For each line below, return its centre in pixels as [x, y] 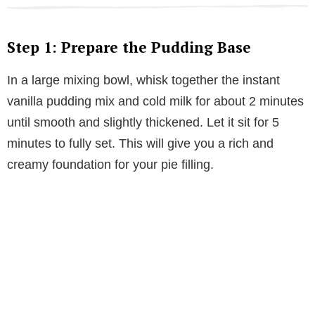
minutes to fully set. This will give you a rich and [140, 144]
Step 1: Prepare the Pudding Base [129, 47]
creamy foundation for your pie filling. [110, 165]
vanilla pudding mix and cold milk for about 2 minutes [155, 102]
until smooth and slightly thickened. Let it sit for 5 [143, 123]
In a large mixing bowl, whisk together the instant [143, 81]
